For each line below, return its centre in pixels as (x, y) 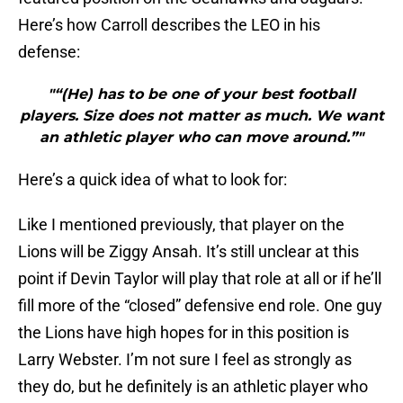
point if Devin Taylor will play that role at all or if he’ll (200, 279)
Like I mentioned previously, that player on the (181, 225)
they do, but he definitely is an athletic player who (193, 387)
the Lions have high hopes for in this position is (184, 333)
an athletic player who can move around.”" (201, 138)
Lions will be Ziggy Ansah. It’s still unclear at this (188, 252)
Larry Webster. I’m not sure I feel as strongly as (185, 360)
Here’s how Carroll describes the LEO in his (169, 25)
